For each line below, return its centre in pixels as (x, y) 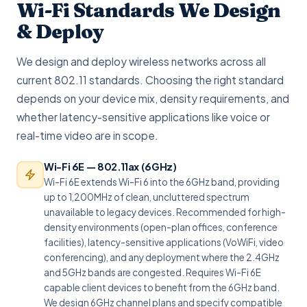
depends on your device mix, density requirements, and (153, 98)
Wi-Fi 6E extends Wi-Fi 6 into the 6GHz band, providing (162, 182)
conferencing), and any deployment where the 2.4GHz (162, 257)
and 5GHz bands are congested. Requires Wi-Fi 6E (152, 272)
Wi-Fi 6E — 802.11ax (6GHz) (110, 167)
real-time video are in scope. (87, 135)
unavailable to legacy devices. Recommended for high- (165, 212)
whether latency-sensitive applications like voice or (143, 117)
